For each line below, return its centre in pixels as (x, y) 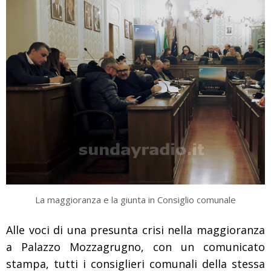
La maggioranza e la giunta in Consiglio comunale (135, 200)
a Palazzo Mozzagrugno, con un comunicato (135, 247)
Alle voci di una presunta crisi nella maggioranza (135, 230)
